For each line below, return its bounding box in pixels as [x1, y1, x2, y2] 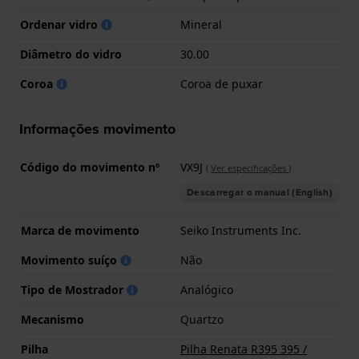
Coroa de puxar [180, 75, 263, 91]
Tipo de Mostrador [21, 281, 127, 297]
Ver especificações [211, 161, 288, 174]
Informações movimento [19, 118, 175, 139]
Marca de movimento [21, 222, 139, 238]
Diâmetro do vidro [20, 46, 122, 62]
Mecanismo [21, 311, 84, 327]
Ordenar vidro [20, 16, 101, 32]
